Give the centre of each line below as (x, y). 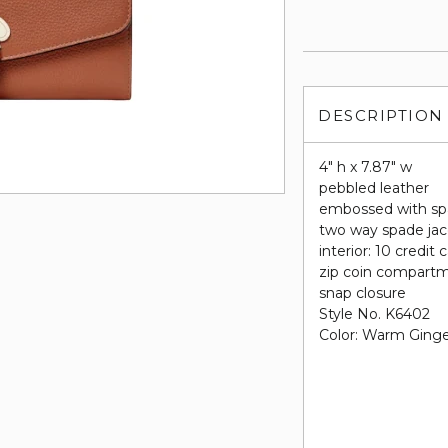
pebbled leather (374, 188)
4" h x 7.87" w (366, 167)
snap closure (363, 293)
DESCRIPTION (381, 115)
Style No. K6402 (375, 314)
